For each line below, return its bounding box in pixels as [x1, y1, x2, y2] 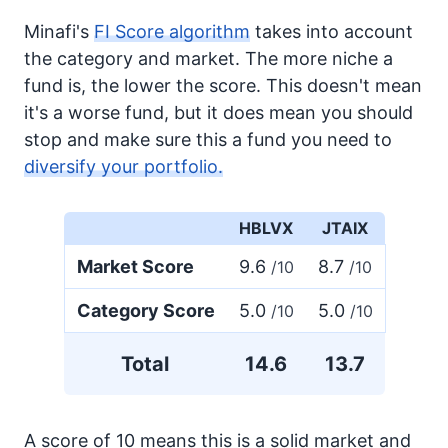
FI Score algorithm [94, 21, 250, 42]
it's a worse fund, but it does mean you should [24, 102, 413, 123]
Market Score [76, 256, 194, 277]
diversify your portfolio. [24, 156, 223, 177]
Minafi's [24, 21, 94, 42]
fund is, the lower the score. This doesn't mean [24, 75, 422, 96]
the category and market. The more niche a [24, 48, 393, 69]
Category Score [76, 300, 215, 321]
